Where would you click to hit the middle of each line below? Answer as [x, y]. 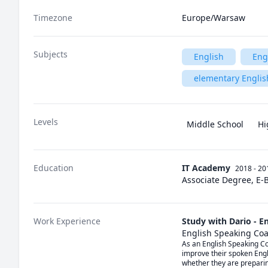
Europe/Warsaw [214, 18]
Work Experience [67, 221]
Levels [46, 122]
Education [54, 168]
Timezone [53, 18]
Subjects [51, 54]
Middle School [215, 124]
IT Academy [206, 168]
